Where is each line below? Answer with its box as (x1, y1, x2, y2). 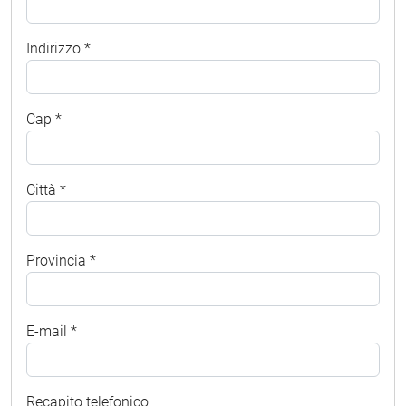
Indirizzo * (26, 39, 91, 57)
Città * (26, 180, 66, 198)
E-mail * (26, 322, 77, 340)
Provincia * (26, 251, 96, 269)
